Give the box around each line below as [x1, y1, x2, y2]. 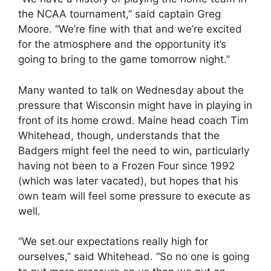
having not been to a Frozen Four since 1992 [18, 159, 235, 172]
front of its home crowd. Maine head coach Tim [18, 114, 249, 126]
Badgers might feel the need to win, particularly [18, 144, 249, 157]
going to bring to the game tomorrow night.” [18, 53, 230, 65]
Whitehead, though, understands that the [18, 129, 220, 142]
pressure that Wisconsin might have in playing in [18, 99, 252, 111]
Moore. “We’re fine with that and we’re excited [18, 23, 242, 35]
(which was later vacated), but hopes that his [18, 174, 238, 187]
